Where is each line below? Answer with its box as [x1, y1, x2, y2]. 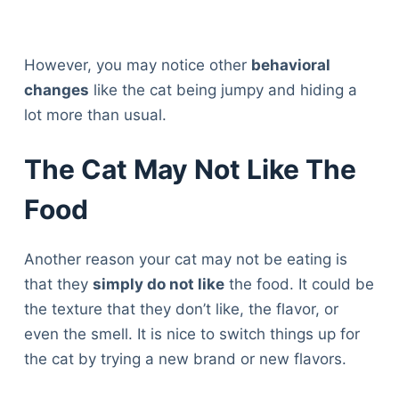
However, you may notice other [23, 55, 251, 74]
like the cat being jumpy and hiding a [88, 80, 357, 99]
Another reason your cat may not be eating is [23, 250, 347, 269]
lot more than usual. [23, 105, 167, 124]
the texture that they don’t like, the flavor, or [23, 300, 338, 319]
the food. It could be [224, 275, 374, 294]
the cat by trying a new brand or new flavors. [23, 350, 346, 369]
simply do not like [92, 275, 224, 294]
